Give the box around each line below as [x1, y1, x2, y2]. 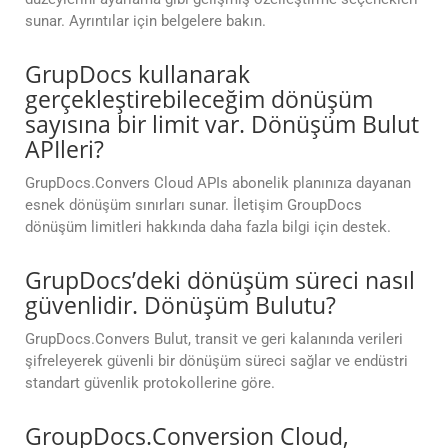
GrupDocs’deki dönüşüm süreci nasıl [25, 264, 415, 297]
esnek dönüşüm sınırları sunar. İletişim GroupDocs [25, 196, 362, 215]
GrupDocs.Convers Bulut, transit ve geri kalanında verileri [25, 330, 403, 349]
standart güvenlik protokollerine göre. [25, 374, 275, 393]
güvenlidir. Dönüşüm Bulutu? [25, 289, 336, 322]
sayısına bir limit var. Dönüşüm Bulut [25, 108, 419, 141]
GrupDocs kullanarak [25, 58, 250, 91]
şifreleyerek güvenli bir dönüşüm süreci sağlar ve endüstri [25, 352, 408, 371]
